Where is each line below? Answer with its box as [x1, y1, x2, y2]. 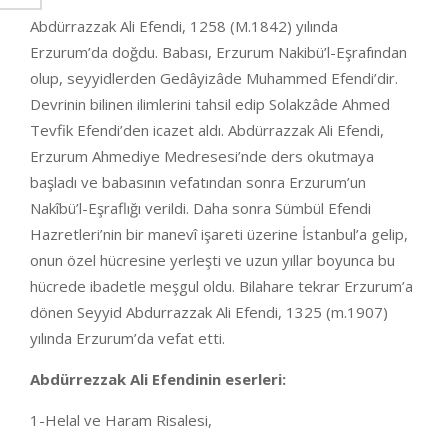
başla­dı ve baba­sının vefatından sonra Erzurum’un [30, 172, 366, 192]
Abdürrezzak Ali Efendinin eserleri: [30, 369, 286, 389]
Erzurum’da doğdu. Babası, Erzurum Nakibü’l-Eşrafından [30, 42, 407, 62]
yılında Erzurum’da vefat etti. [30, 328, 225, 348]
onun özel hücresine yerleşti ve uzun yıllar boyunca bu [30, 250, 395, 270]
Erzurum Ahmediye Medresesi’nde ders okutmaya [30, 146, 374, 166]
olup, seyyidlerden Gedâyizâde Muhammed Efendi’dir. [30, 68, 398, 88]
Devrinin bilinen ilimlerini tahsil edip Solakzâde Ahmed [30, 94, 390, 114]
